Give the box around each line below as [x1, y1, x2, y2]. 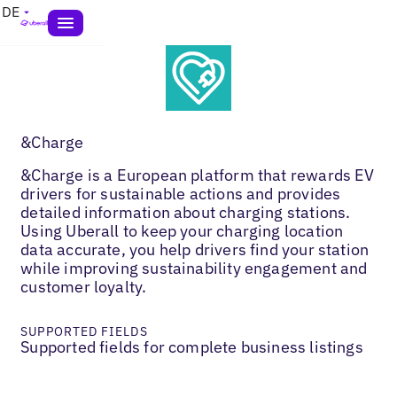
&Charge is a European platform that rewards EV [20, 164, 375, 185]
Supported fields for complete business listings [20, 336, 363, 357]
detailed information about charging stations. [20, 201, 351, 222]
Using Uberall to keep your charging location [20, 220, 344, 241]
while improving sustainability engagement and [20, 257, 368, 278]
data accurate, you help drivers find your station [20, 238, 370, 260]
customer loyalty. [20, 276, 147, 297]
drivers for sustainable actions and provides [20, 183, 341, 204]
